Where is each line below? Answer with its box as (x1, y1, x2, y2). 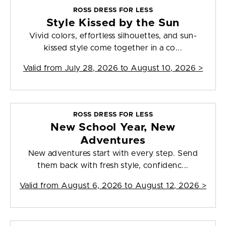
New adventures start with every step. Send (28, 149, 198, 158)
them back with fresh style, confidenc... (37, 161, 189, 170)
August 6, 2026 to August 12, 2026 (61, 182, 200, 190)
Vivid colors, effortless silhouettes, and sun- (29, 32, 197, 40)
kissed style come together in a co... (43, 44, 183, 52)
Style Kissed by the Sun (46, 18, 180, 29)
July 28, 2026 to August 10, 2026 (64, 64, 196, 73)
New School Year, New (50, 122, 176, 133)
